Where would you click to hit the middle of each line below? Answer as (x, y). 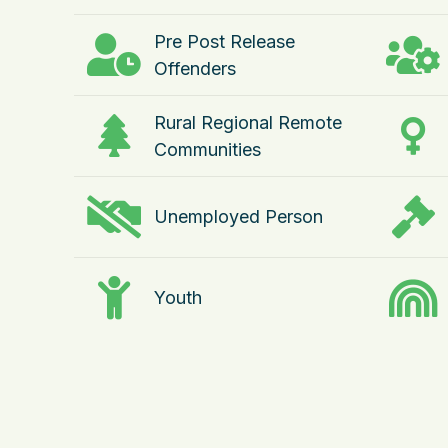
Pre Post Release (224, 41)
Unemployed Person (238, 216)
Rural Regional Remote (248, 122)
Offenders (195, 68)
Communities (207, 149)
